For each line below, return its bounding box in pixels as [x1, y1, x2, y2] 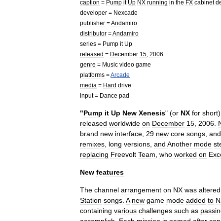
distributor [80, 30, 107, 37]
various [114, 207, 137, 215]
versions [124, 140, 150, 148]
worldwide [109, 119, 140, 127]
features [96, 168, 124, 176]
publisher [80, 20, 105, 26]
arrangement [121, 186, 161, 194]
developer [80, 9, 107, 16]
